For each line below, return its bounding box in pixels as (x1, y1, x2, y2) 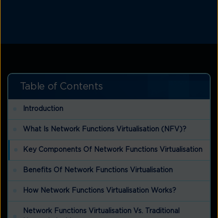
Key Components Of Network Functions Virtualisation (23, 146, 202, 153)
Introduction (23, 105, 63, 112)
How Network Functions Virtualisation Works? (23, 187, 176, 194)
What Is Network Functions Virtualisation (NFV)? (23, 126, 186, 133)
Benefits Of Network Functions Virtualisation (23, 166, 173, 174)
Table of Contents (20, 81, 103, 91)
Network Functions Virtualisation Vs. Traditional (23, 207, 180, 215)
